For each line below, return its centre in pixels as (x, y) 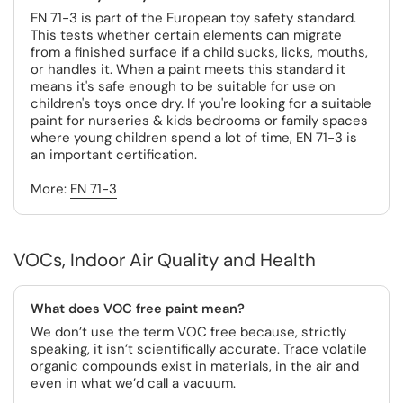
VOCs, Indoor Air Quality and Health (165, 260)
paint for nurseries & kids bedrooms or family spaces (199, 121)
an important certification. (114, 155)
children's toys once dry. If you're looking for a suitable (201, 103)
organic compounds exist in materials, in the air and (195, 366)
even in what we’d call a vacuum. (133, 383)
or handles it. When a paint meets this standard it (188, 69)
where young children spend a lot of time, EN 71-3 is (194, 138)
